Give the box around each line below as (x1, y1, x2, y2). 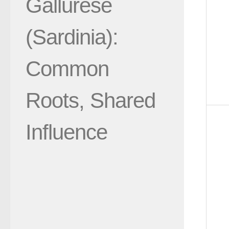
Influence (26, 120, 107, 144)
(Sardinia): (26, 25, 118, 49)
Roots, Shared (26, 88, 155, 112)
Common (26, 56, 109, 81)
